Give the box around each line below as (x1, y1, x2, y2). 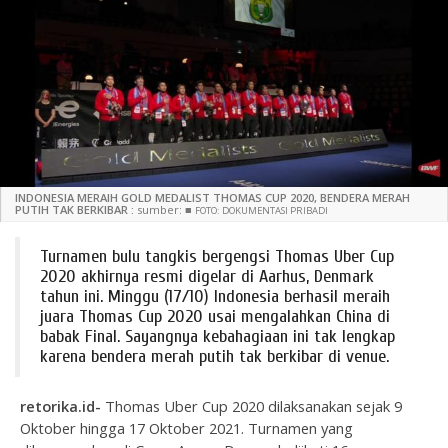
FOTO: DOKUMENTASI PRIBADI (195, 203, 328, 217)
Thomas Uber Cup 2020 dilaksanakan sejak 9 (101, 395, 402, 416)
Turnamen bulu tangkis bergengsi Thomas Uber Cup (40, 245, 394, 267)
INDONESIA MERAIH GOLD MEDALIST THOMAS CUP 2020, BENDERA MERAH (15, 189, 410, 205)
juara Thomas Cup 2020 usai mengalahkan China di (40, 305, 390, 327)
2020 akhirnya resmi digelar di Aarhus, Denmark (40, 265, 374, 287)
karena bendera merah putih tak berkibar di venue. (40, 345, 389, 367)
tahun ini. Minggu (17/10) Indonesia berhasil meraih (40, 285, 390, 307)
